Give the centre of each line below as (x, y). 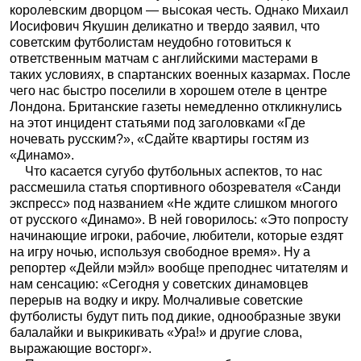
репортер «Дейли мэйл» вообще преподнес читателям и (179, 268)
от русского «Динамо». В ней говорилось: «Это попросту (179, 219)
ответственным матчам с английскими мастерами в (164, 58)
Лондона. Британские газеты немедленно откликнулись (176, 106)
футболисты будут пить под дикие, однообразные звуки (175, 316)
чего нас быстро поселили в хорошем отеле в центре (168, 90)
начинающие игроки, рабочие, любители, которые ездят (176, 235)
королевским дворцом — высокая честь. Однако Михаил (179, 10)
